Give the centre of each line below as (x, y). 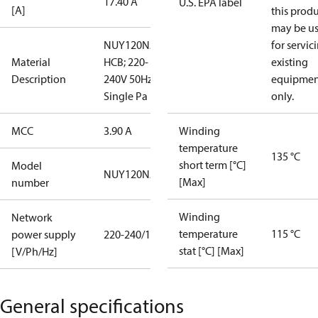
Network (32, 217)
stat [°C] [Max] (212, 251)
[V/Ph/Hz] (34, 251)
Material (31, 62)
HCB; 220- (126, 62)
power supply (44, 234)
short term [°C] (213, 165)
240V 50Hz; (129, 79)
